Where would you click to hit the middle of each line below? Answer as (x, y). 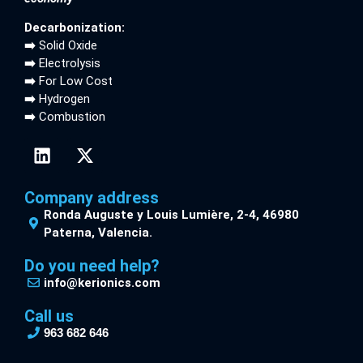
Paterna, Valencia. (98, 232)
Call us (49, 316)
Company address (92, 197)
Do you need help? (92, 265)
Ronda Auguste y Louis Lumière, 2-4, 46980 (171, 214)
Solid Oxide (68, 46)
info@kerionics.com (102, 282)
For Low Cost (74, 81)
